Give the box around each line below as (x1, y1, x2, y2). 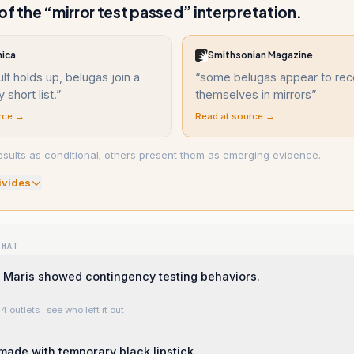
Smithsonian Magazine (208, 49, 313, 61)
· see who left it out (40, 304, 124, 315)
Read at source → (195, 111, 275, 122)
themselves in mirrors (195, 88, 311, 101)
